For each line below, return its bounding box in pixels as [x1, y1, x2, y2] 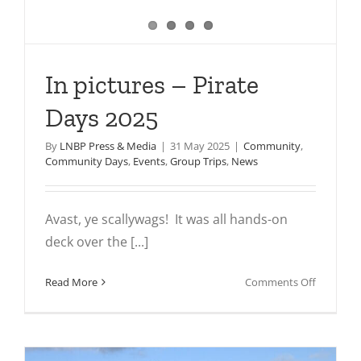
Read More [45, 274, 98, 289]
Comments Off [245, 274, 316, 289]
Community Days [45, 153, 128, 168]
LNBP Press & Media [60, 138, 156, 153]
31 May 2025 [170, 138, 230, 153]
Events [133, 153, 165, 168]
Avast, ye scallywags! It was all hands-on [45, 210, 288, 228]
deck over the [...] [45, 232, 148, 251]
